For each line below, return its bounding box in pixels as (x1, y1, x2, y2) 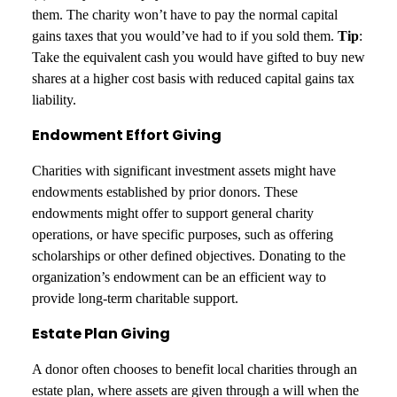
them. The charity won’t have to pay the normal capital (31, 6, 338, 22)
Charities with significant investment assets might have (31, 162, 336, 178)
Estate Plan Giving (31, 323, 170, 344)
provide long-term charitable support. (31, 290, 238, 306)
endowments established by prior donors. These (31, 183, 298, 199)
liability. (31, 91, 76, 107)
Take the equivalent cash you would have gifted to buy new (31, 49, 365, 65)
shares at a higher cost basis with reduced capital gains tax (31, 70, 354, 86)
